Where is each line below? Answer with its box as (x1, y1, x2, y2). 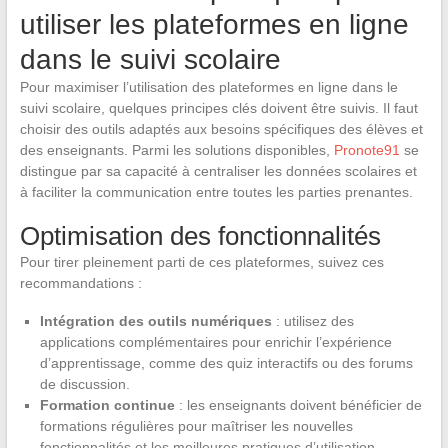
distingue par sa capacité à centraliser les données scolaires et (19, 162, 417, 179)
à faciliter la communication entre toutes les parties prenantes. (19, 183, 413, 200)
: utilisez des (271, 312, 354, 329)
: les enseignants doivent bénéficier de (174, 396, 422, 413)
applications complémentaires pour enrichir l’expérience (39, 333, 392, 350)
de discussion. (39, 375, 130, 392)
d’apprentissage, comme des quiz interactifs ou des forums (39, 354, 413, 371)
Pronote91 (333, 141, 400, 158)
